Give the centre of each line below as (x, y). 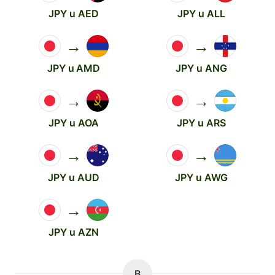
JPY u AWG (201, 177)
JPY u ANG (201, 68)
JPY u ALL (201, 14)
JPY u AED (74, 14)
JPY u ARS (201, 123)
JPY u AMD (74, 68)
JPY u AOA (74, 123)
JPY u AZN (74, 232)
